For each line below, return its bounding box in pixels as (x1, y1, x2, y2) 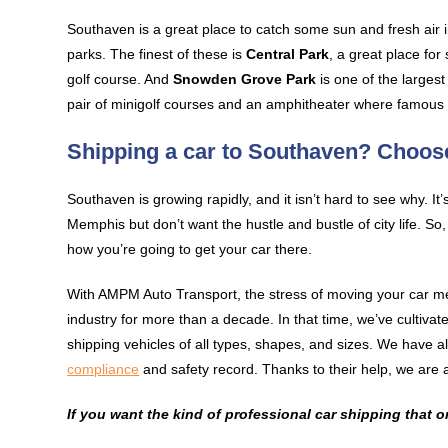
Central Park (246, 46, 330, 62)
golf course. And (67, 71, 174, 87)
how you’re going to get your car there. (67, 241, 313, 257)
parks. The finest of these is (67, 46, 247, 62)
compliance (67, 361, 140, 377)
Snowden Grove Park (173, 71, 317, 87)
